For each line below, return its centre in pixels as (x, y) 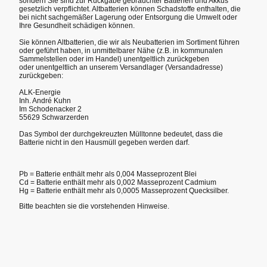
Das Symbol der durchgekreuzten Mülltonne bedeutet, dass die (121, 134)
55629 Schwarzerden (54, 118)
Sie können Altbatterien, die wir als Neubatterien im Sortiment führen (129, 43)
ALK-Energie (40, 93)
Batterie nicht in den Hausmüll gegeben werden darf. (104, 143)
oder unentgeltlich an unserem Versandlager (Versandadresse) (121, 68)
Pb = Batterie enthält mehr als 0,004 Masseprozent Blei (108, 174)
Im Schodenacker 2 (50, 109)
